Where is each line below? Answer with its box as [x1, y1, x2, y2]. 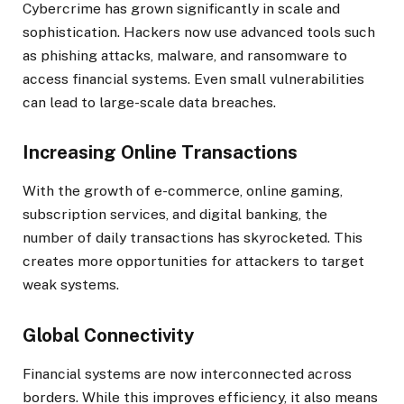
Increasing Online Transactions [23, 142, 298, 164]
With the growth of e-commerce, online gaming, [23, 182, 343, 200]
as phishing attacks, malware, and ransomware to [23, 47, 347, 65]
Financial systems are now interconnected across [23, 364, 352, 382]
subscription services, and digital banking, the [23, 206, 327, 224]
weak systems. [23, 276, 119, 294]
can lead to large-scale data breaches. [23, 94, 276, 112]
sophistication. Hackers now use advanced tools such [23, 23, 375, 41]
